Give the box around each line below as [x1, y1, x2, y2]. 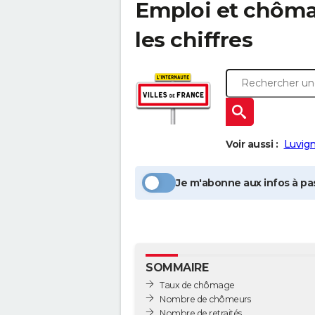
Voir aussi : [226, 138, 278, 150]
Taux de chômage [160, 279, 235, 290]
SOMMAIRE [146, 261, 208, 274]
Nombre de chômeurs [160, 293, 250, 304]
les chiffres [135, 27, 252, 53]
